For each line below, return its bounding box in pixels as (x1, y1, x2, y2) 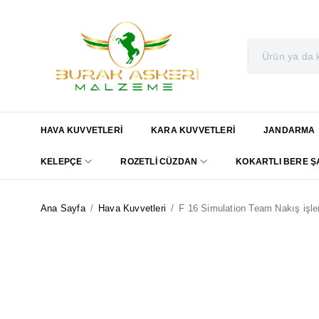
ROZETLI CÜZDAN (120, 157, 198, 167)
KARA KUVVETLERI (151, 125, 235, 135)
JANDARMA (263, 125, 315, 135)
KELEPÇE (41, 157, 83, 167)
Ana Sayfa (41, 203, 85, 214)
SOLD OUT (48, 242, 100, 253)
